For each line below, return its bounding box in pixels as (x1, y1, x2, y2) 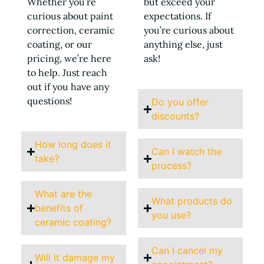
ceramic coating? (35, 216, 112, 229)
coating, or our (27, 38, 92, 50)
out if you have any (27, 80, 109, 93)
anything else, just (144, 38, 223, 50)
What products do (151, 195, 233, 207)
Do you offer (151, 96, 209, 108)
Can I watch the (151, 146, 222, 158)
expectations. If (144, 9, 211, 22)
